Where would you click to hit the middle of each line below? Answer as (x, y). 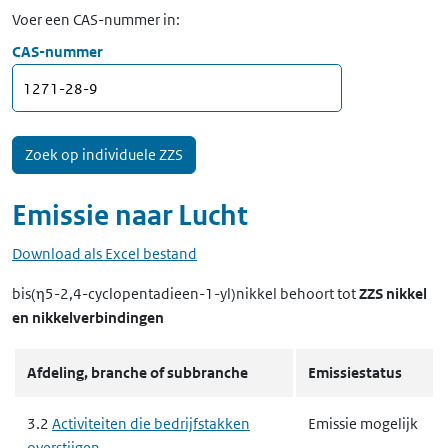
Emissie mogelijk (363, 423)
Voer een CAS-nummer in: (96, 19)
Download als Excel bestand (104, 253)
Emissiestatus (355, 372)
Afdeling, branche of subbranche (137, 372)
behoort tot (318, 293)
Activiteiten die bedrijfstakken (151, 423)
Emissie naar (95, 215)
